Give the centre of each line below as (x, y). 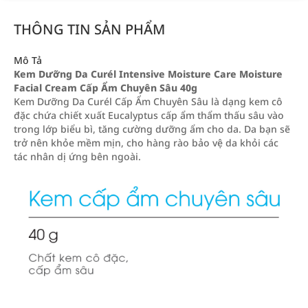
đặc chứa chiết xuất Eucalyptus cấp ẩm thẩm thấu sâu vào (149, 115)
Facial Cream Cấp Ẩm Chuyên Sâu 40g (106, 88)
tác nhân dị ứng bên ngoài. (77, 156)
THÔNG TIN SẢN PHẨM (89, 29)
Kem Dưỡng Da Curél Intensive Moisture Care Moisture (148, 74)
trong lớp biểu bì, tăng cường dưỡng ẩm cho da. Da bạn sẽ (152, 129)
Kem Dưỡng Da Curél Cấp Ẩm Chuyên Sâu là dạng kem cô (148, 101)
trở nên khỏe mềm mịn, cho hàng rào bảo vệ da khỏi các (146, 143)
